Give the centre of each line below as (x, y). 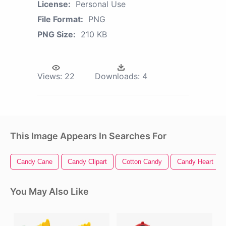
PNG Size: (56, 34)
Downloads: (117, 76)
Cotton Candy (142, 161)
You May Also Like (49, 191)
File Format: (60, 19)
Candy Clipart (87, 161)
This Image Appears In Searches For (88, 136)
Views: (50, 76)
